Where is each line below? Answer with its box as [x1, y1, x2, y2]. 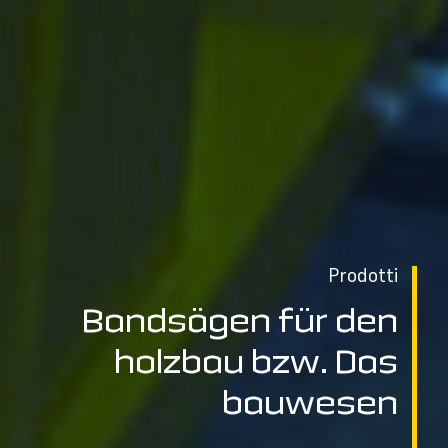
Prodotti [328, 263, 399, 287]
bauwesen [222, 383, 399, 422]
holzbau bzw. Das [114, 342, 399, 381]
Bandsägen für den [82, 301, 399, 340]
